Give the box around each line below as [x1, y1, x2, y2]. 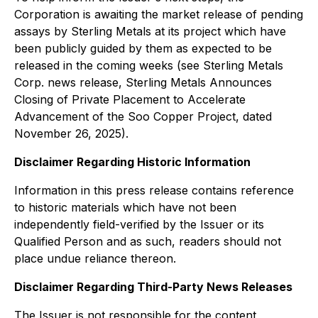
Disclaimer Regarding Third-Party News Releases [14, 280, 292, 295]
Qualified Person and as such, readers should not [14, 234, 281, 249]
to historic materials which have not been [14, 200, 236, 215]
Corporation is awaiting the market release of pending [14, 7, 303, 22]
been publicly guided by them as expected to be [14, 41, 272, 56]
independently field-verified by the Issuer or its [14, 217, 264, 232]
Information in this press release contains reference [14, 183, 294, 198]
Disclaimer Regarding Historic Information [14, 155, 251, 170]
